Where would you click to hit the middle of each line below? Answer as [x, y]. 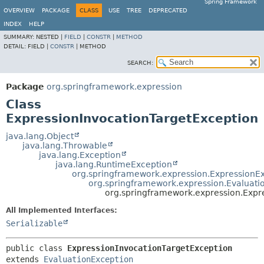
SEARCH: [140, 63]
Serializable [34, 223]
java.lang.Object [40, 136]
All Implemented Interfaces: [62, 210]
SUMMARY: [20, 37]
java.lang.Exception [80, 155]
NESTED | [50, 37]
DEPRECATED [168, 10]
